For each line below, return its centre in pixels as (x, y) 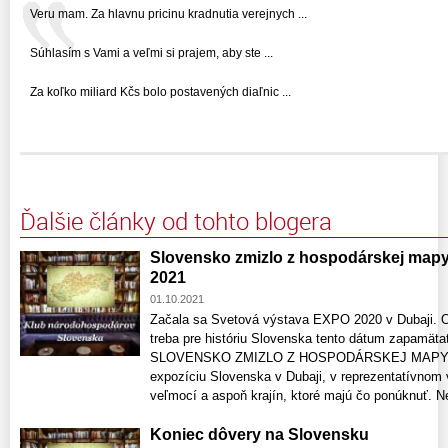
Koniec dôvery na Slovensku (259, 434)
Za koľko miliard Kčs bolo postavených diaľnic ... (160, 91)
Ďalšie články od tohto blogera (176, 220)
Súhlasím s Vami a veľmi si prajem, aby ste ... (151, 52)
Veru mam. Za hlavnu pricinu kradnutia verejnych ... (168, 13)
